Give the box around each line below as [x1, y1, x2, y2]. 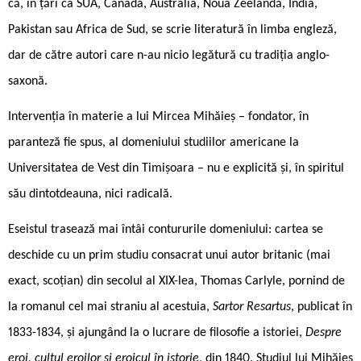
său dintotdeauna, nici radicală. [8, 187, 172, 201]
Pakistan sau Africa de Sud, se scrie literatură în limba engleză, [8, 23, 337, 36]
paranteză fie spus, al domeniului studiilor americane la [8, 135, 299, 149]
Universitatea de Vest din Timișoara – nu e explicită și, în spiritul [8, 161, 344, 175]
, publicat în [291, 300, 352, 313]
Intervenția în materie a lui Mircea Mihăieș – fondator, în [8, 110, 309, 123]
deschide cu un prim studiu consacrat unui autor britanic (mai [8, 248, 330, 262]
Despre [305, 326, 342, 339]
